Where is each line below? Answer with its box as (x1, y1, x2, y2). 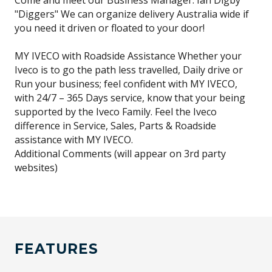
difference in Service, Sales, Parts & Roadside (15, 119, 216, 132)
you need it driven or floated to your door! (15, 21, 205, 35)
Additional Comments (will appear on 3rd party (15, 147, 226, 160)
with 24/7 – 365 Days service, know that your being (15, 91, 245, 104)
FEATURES (15, 240, 98, 257)
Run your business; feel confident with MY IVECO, (15, 77, 237, 90)
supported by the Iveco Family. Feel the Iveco (15, 105, 217, 118)
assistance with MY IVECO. (15, 133, 133, 146)
